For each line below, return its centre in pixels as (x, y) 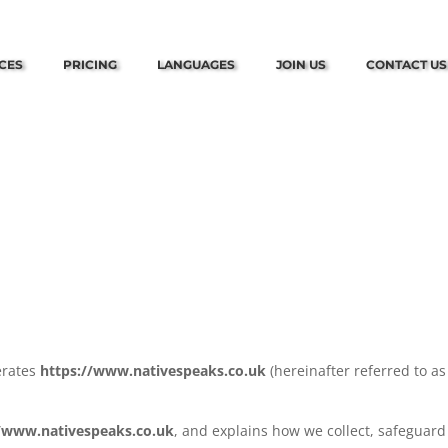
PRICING (90, 64)
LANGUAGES (196, 64)
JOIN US (300, 64)
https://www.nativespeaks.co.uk (153, 370)
